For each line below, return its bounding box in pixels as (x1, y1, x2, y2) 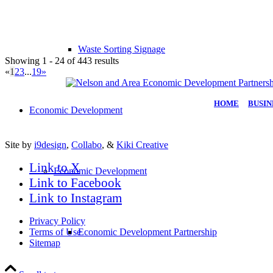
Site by (5, 139, 34, 150)
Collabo (71, 139, 102, 150)
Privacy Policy (29, 215, 85, 226)
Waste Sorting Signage (78, 43, 165, 54)
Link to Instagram (29, 190, 122, 205)
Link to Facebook (29, 175, 121, 190)
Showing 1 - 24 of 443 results (5, 55, 119, 66)
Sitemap (29, 237, 60, 248)
